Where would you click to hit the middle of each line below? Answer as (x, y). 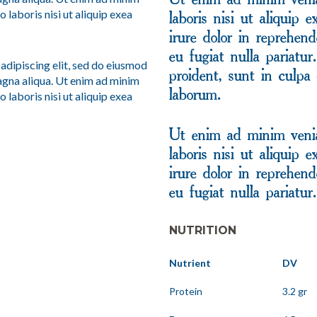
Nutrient (190, 263)
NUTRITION (203, 230)
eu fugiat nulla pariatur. (242, 193)
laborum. (195, 96)
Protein (186, 291)
